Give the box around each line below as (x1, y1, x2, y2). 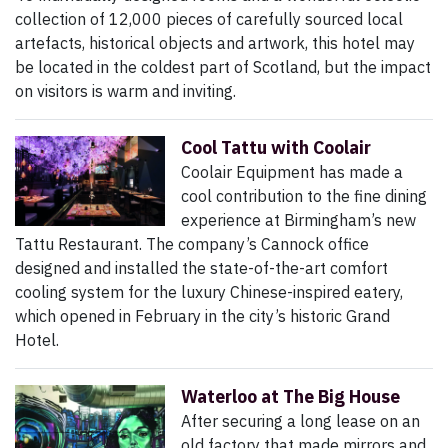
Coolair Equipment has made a (181, 162, 403, 183)
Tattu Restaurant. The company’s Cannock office (15, 234, 369, 255)
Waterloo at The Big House (181, 385, 400, 409)
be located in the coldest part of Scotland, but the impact (15, 57, 431, 78)
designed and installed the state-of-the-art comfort (15, 258, 388, 279)
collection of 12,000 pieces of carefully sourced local (15, 9, 403, 30)
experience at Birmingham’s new (181, 210, 416, 231)
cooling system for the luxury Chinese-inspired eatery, (15, 282, 403, 303)
